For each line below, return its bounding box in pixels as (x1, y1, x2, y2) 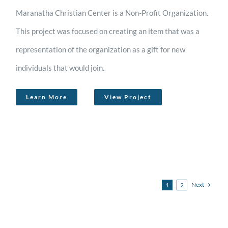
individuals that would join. (16, 63, 105, 72)
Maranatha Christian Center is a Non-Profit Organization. (16, 8, 209, 17)
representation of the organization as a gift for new (16, 44, 186, 54)
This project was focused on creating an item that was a (16, 26, 200, 36)
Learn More (26, 93, 68, 101)
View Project (104, 93, 152, 101)
